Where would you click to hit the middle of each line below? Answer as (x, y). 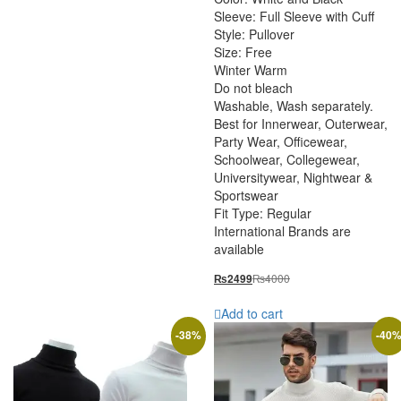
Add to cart (252, 313)
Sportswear (246, 195)
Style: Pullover (254, 34)
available (239, 248)
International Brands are (282, 230)
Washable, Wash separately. (294, 105)
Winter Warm (251, 69)
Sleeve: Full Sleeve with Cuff (294, 16)
